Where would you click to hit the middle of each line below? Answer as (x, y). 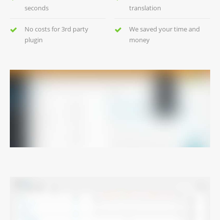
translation (145, 8)
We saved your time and (164, 29)
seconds (37, 8)
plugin (34, 40)
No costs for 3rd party (56, 29)
